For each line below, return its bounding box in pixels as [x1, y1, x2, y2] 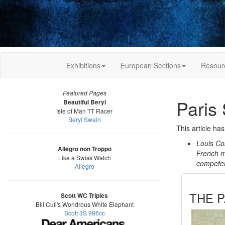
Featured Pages [62, 89, 106, 97]
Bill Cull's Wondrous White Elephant [35, 200, 134, 208]
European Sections [121, 60, 181, 70]
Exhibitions [66, 60, 100, 70]
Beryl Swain [68, 115, 101, 124]
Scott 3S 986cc [64, 208, 105, 217]
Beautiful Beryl [63, 98, 106, 106]
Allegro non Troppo [57, 145, 111, 153]
